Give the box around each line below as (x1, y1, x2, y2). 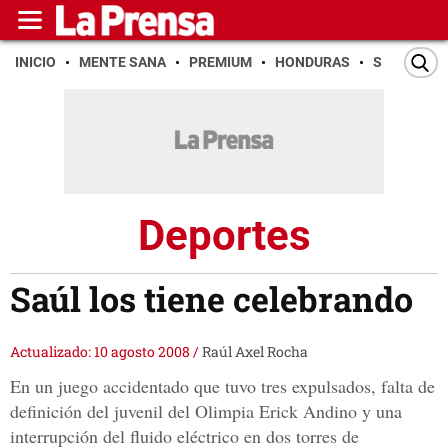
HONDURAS (275, 54, 350, 70)
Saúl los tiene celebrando (10, 276, 413, 322)
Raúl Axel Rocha (202, 342, 308, 362)
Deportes (137, 210, 311, 260)
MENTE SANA (79, 54, 166, 70)
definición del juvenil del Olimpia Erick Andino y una (10, 399, 402, 424)
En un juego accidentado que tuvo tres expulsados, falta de (10, 374, 435, 399)
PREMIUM (189, 54, 252, 70)
